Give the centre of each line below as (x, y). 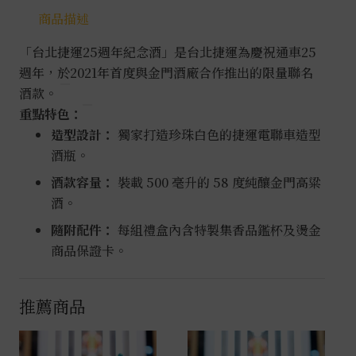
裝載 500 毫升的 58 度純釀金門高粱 (219, 182)
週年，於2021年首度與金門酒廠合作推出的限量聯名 (166, 72)
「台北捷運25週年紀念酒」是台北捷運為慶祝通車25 (168, 52)
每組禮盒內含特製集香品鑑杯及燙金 (219, 230)
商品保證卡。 (89, 250)
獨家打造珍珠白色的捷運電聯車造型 (219, 134)
